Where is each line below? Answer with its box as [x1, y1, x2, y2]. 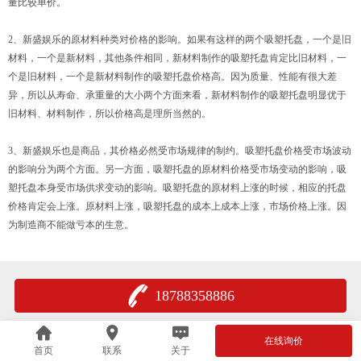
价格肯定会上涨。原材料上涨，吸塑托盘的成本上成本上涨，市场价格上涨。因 [8, 201, 346, 212]
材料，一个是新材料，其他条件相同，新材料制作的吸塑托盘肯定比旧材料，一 [8, 52, 346, 64]
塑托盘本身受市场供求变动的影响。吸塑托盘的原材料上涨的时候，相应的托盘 [8, 182, 346, 193]
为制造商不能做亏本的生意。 [8, 219, 134, 230]
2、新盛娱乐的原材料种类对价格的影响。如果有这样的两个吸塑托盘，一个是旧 [8, 34, 351, 45]
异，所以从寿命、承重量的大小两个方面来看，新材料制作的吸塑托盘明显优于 [8, 89, 346, 101]
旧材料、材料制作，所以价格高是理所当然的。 [8, 108, 211, 119]
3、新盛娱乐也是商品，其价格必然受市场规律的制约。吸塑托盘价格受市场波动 [8, 145, 351, 156]
